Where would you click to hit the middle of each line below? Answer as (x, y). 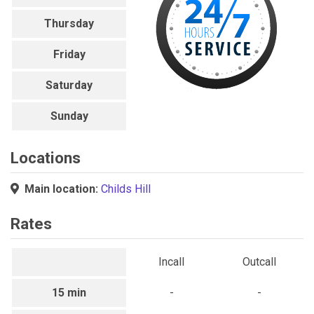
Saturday (69, 85)
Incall (172, 262)
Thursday (69, 23)
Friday (69, 54)
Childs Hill (126, 189)
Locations (46, 157)
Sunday (69, 116)
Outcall (260, 262)
